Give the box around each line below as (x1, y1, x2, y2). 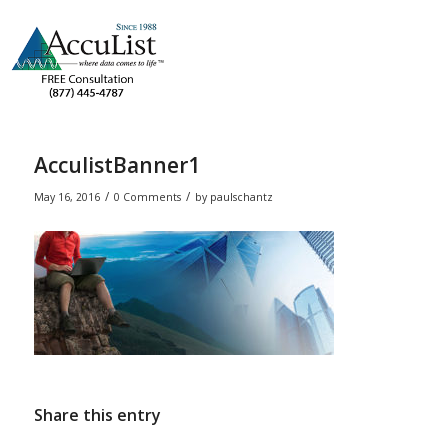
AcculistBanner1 (33, 151, 200, 179)
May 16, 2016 (33, 190, 100, 204)
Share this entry (33, 403, 161, 426)
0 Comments (113, 190, 181, 204)
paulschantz (209, 190, 273, 204)
